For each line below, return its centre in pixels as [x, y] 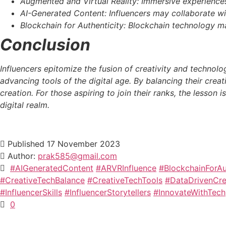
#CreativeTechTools [125, 180]
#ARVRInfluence [126, 168]
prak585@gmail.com [77, 156]
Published [26, 144]
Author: [21, 156]
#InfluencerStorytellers [108, 192]
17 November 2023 [83, 144]
